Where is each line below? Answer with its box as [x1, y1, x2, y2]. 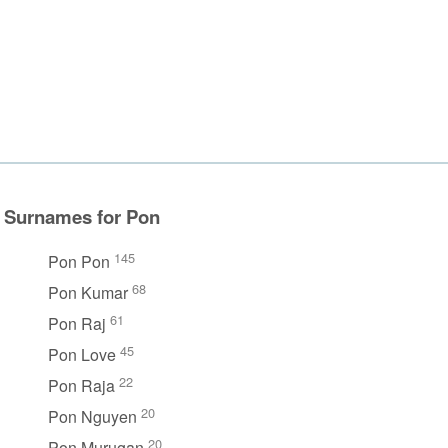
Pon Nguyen [48, 404, 141, 428]
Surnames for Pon [4, 202, 160, 230]
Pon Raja [48, 373, 119, 397]
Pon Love [48, 342, 120, 366]
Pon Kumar [48, 280, 132, 304]
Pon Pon [48, 249, 114, 273]
